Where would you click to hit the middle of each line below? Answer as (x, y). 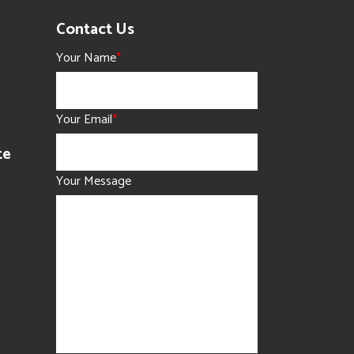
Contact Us (95, 30)
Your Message (94, 181)
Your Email (84, 120)
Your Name (86, 58)
